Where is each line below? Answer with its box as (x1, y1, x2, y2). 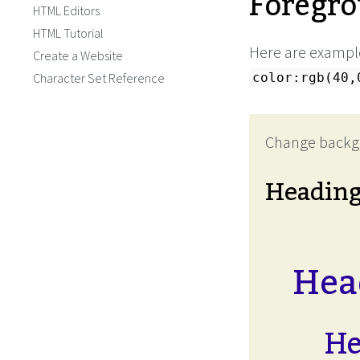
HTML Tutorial (33, 25, 104, 41)
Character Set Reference (33, 70, 165, 86)
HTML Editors (33, 2, 100, 18)
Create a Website (33, 47, 123, 63)
